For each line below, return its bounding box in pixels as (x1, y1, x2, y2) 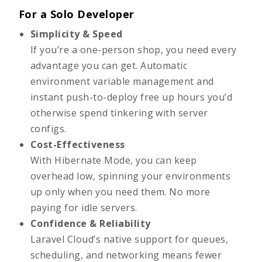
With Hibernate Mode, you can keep (30, 154, 197, 167)
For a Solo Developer (19, 7, 135, 21)
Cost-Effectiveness (30, 138, 125, 151)
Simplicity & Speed (30, 27, 123, 40)
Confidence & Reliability (30, 217, 151, 230)
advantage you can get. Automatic (30, 59, 188, 72)
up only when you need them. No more (30, 185, 211, 198)
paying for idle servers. (30, 201, 137, 214)
